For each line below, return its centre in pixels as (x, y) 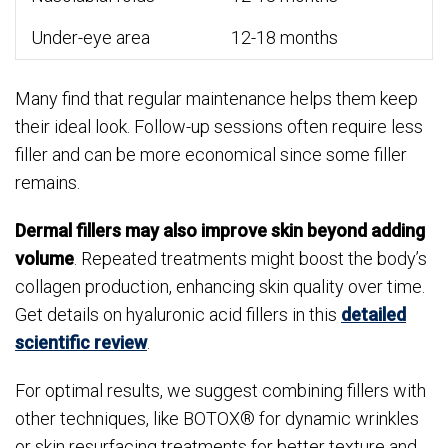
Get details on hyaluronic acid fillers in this (178, 315)
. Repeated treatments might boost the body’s (250, 259)
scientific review (81, 343)
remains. (47, 183)
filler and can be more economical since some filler (211, 155)
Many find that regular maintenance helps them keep (216, 99)
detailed (373, 315)
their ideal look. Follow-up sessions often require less (219, 127)
